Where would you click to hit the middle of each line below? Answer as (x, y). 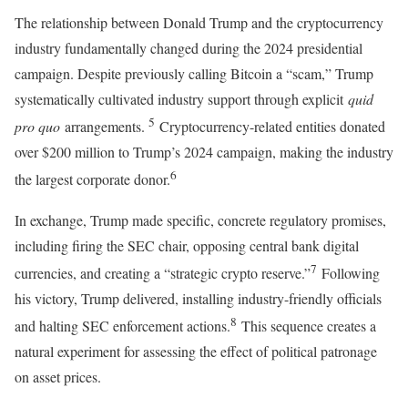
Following (348, 273)
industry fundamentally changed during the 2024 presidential (189, 48)
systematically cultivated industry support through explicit (181, 99)
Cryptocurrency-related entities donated (270, 127)
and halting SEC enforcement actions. (122, 326)
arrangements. (104, 127)
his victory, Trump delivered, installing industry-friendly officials (198, 299)
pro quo (37, 127)
